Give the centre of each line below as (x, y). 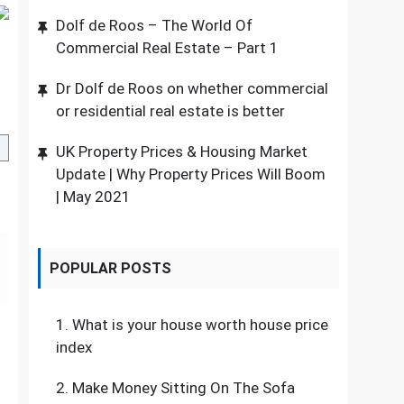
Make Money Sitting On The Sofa (184, 388)
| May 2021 (94, 197)
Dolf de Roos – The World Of (155, 25)
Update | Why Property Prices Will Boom (191, 174)
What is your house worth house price (201, 325)
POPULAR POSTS (111, 268)
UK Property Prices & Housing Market (182, 151)
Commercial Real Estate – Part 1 (168, 48)
